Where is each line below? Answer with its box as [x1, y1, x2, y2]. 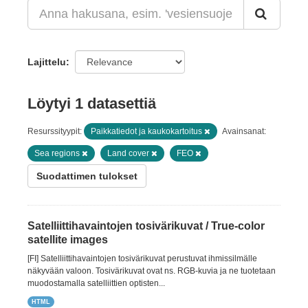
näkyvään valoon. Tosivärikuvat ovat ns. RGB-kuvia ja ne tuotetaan [27, 266, 276, 276]
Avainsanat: [222, 126, 266, 136]
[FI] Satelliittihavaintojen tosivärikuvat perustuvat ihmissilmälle [27, 254, 257, 263]
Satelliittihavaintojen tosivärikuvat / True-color [27, 220, 265, 232]
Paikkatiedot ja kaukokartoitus [91, 126, 204, 136]
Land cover [107, 148, 151, 158]
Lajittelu [27, 56, 66, 67]
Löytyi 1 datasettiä [27, 95, 156, 112]
